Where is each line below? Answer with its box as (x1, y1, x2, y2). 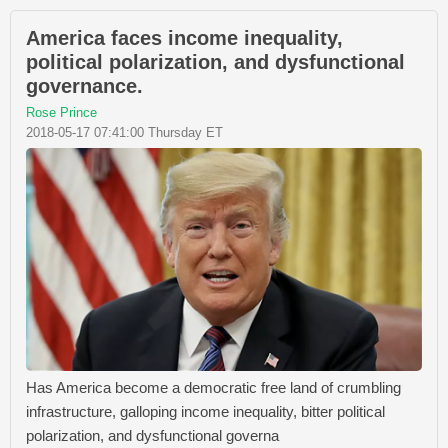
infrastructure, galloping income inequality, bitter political (26, 402, 385, 420)
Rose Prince (26, 104, 97, 120)
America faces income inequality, (26, 26, 343, 49)
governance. (26, 74, 143, 97)
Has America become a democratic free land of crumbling (26, 378, 401, 396)
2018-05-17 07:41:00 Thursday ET (26, 124, 223, 140)
